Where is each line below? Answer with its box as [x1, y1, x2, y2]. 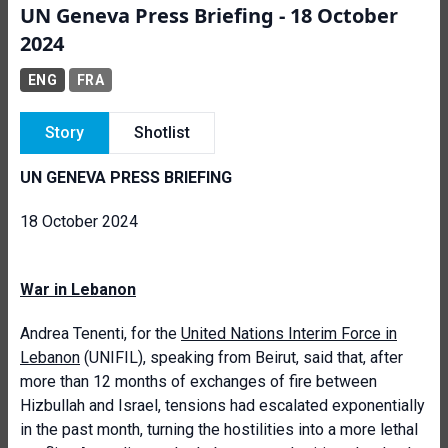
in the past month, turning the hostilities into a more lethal [20, 420, 418, 439]
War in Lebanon [20, 280, 136, 299]
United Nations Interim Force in [181, 324, 397, 343]
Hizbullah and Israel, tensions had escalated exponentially [20, 396, 425, 415]
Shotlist [134, 123, 190, 142]
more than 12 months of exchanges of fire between [20, 372, 377, 391]
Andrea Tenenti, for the [20, 324, 181, 343]
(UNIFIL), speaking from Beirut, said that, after [80, 348, 403, 367]
